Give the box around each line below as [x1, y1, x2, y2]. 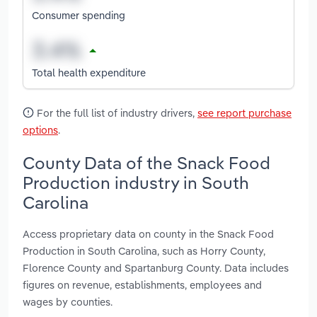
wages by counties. [23, 294, 113, 309]
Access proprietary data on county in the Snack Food [23, 226, 274, 241]
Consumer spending [32, 8, 125, 22]
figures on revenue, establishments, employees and [23, 277, 262, 292]
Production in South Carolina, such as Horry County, [23, 243, 265, 258]
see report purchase [197, 106, 292, 120]
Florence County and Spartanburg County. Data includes [23, 260, 289, 275]
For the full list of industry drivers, [34, 106, 197, 120]
